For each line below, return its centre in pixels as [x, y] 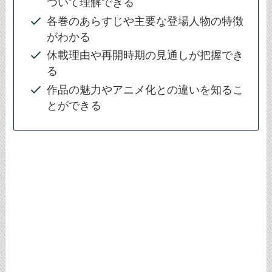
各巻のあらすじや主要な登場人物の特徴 [145, 21]
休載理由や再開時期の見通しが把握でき [145, 56]
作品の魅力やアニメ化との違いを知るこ [145, 90]
